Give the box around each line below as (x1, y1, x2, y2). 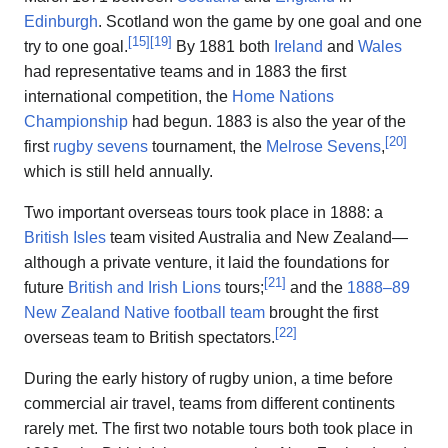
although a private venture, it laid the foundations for (24, 254, 389, 272)
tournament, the (148, 138, 266, 156)
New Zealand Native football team (24, 304, 265, 322)
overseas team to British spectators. (24, 329, 275, 347)
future (24, 279, 68, 297)
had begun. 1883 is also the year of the (128, 113, 406, 131)
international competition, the (24, 88, 232, 106)
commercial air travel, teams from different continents (24, 395, 395, 413)
